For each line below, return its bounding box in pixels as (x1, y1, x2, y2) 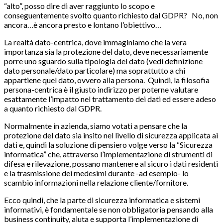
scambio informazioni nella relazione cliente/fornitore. (4, 178, 188, 188)
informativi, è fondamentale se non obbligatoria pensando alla (4, 205, 213, 215)
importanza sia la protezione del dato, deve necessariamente (4, 47, 208, 57)
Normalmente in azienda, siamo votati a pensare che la (4, 121, 187, 131)
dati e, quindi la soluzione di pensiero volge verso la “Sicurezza (4, 140, 213, 150)
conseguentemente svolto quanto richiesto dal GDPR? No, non (4, 10, 218, 20)
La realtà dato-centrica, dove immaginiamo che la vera (4, 37, 187, 47)
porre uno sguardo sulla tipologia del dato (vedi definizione (4, 56, 203, 66)
